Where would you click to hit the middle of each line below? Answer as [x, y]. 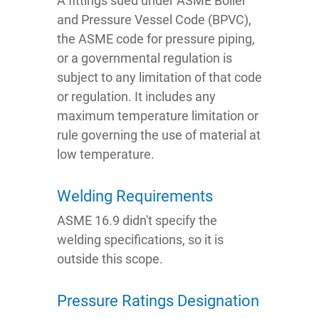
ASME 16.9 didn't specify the [137, 221]
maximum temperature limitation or [158, 116]
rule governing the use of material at [159, 135]
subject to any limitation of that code [159, 78]
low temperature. [106, 155]
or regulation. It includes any [136, 97]
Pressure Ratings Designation [158, 301]
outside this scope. [110, 259]
